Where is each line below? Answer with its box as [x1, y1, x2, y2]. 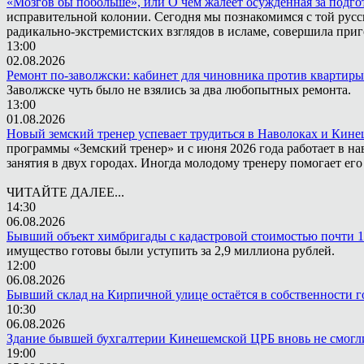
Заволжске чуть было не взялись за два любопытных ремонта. [6, 83, 351, 97]
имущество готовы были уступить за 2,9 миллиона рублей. [6, 244, 335, 258]
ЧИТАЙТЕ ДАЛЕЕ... [6, 185, 124, 199]
